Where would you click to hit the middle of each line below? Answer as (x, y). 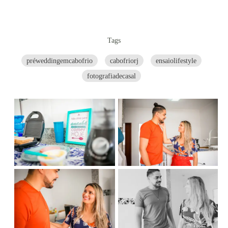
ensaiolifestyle (176, 60)
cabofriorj (124, 60)
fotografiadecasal (111, 76)
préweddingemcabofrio (60, 60)
